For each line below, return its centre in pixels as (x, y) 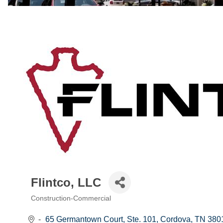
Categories (55, 207)
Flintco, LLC (66, 182)
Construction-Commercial (71, 199)
